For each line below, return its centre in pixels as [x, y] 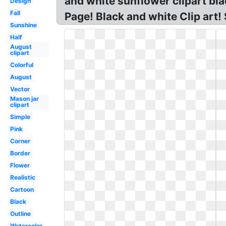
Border [20, 153]
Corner [20, 141]
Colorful [21, 65]
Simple [20, 117]
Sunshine [23, 25]
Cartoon [22, 189]
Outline [20, 214]
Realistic [22, 177]
